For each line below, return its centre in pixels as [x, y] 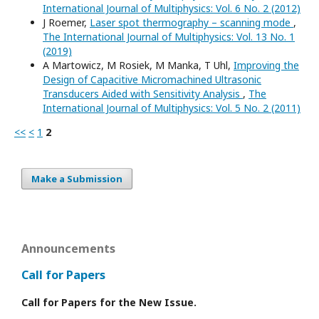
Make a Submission [77, 179]
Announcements [68, 249]
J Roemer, [66, 22]
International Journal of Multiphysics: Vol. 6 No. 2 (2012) [172, 8]
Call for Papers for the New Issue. [109, 303]
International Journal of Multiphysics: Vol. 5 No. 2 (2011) [172, 108]
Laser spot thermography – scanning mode [192, 22]
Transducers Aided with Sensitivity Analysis [143, 94]
